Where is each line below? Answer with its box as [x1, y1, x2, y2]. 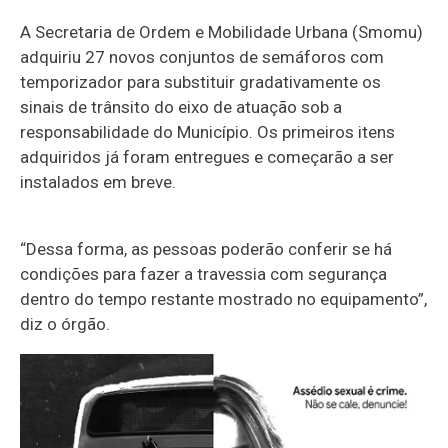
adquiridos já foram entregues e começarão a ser [20, 146, 394, 167]
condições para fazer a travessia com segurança [20, 263, 387, 284]
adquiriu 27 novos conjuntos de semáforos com [20, 46, 384, 67]
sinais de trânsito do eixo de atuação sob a [20, 96, 342, 117]
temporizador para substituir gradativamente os [20, 71, 381, 92]
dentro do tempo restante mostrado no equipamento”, [20, 288, 427, 309]
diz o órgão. [20, 313, 110, 334]
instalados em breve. [20, 171, 176, 192]
